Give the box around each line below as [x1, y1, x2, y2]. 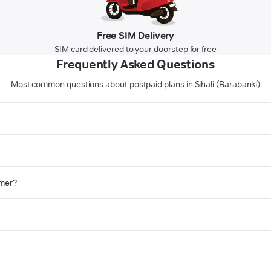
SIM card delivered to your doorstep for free [54, 44, 217, 55]
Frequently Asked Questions [56, 57, 215, 72]
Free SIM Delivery [96, 30, 175, 42]
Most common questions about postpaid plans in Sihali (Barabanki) [10, 79, 261, 90]
